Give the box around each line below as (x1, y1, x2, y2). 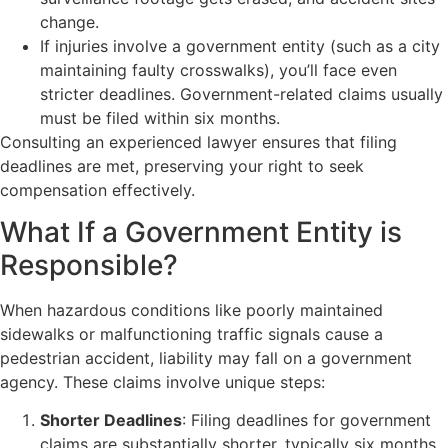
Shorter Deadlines (40, 410, 182, 431)
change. (40, 11, 99, 32)
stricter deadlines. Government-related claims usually (40, 83, 443, 104)
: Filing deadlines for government (182, 410, 431, 431)
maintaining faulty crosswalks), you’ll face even (40, 59, 397, 80)
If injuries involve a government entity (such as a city (40, 35, 440, 56)
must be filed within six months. (40, 107, 280, 128)
